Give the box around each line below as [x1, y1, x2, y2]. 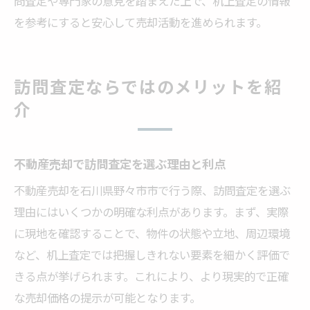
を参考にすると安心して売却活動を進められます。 [14, 13, 267, 30]
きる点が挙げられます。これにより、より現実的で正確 [14, 267, 289, 284]
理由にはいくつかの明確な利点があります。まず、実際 [14, 203, 289, 220]
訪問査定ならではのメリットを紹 [14, 73, 283, 98]
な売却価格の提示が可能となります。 [14, 289, 201, 306]
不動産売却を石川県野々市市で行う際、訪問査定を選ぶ [14, 181, 291, 199]
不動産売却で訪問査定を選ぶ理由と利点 [14, 154, 226, 172]
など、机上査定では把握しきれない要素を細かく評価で [14, 246, 290, 263]
